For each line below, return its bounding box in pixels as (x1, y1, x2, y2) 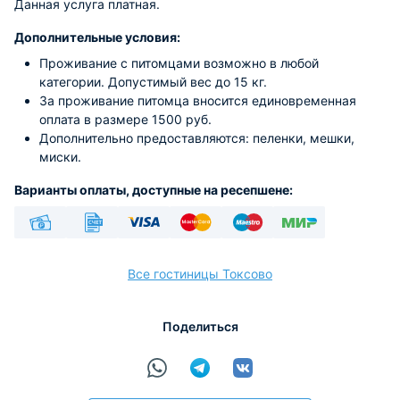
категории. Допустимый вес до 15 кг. (39, 74, 267, 89)
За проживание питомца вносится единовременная (39, 93, 356, 108)
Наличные (21, 246, 60, 255)
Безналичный (66, 246, 118, 255)
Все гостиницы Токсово (128, 266, 272, 281)
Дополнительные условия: (14, 29, 180, 45)
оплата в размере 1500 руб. (39, 112, 212, 127)
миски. (39, 149, 81, 164)
